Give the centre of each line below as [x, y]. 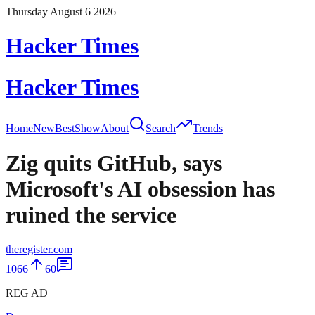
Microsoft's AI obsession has [140, 189]
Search [161, 129]
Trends [208, 129]
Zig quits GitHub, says [114, 163]
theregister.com [39, 250]
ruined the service [91, 215]
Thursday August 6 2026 [61, 12]
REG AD [27, 293]
